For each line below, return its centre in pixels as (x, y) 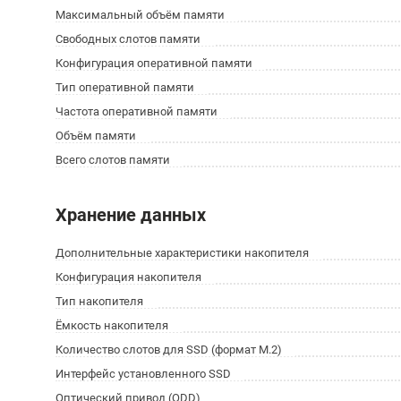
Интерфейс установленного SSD (143, 374)
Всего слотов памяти (113, 160)
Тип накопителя (99, 301)
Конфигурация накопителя (128, 277)
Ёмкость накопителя (112, 325)
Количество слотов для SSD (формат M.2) (169, 350)
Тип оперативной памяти (125, 87)
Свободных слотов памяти (128, 39)
